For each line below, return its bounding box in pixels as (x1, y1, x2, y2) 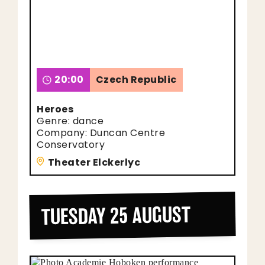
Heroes (37, 102, 73, 116)
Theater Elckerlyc (47, 156, 140, 169)
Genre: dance (37, 114, 104, 128)
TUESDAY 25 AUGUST (41, 203, 191, 229)
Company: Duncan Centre (37, 126, 165, 140)
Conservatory (37, 138, 105, 151)
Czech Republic (95, 73, 177, 86)
